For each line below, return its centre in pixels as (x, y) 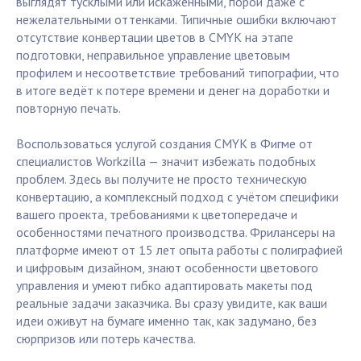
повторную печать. (68, 108)
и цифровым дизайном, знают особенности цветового (167, 268)
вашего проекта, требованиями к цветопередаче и (157, 215)
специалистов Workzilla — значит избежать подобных (166, 162)
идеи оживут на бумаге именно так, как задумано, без (166, 321)
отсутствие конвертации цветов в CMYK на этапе (155, 37)
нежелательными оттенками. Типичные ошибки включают (176, 20)
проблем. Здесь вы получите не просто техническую (162, 179)
